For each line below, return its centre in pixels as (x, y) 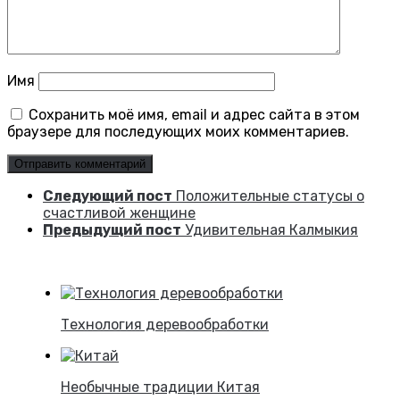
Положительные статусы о (270, 196)
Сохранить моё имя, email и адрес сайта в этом (194, 114)
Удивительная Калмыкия (271, 229)
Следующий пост (108, 196)
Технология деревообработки (165, 324)
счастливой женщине (119, 212)
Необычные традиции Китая (160, 387)
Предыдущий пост (112, 229)
